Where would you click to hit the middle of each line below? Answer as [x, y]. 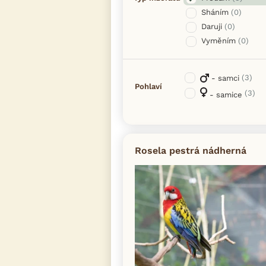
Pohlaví [148, 87]
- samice [225, 94]
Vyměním [218, 40]
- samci [224, 78]
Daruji [212, 26]
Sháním [215, 12]
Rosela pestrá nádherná [191, 150]
